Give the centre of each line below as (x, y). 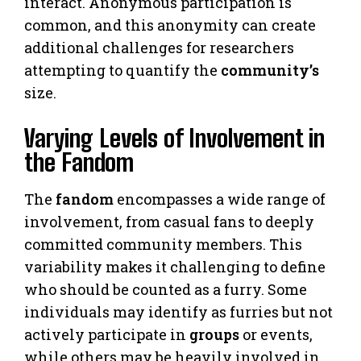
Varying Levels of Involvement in (174, 137)
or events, (276, 334)
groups (214, 334)
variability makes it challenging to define (175, 266)
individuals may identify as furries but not (178, 311)
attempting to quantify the (122, 70)
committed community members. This (163, 244)
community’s (270, 70)
